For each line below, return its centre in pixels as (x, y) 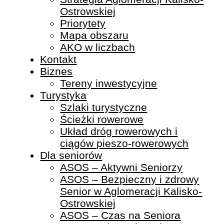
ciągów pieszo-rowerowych (124, 143)
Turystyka (63, 95)
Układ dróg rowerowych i (119, 131)
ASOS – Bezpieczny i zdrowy (130, 179)
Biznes (56, 71)
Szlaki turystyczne (104, 107)
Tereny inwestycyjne (109, 83)
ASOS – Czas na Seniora (120, 215)
